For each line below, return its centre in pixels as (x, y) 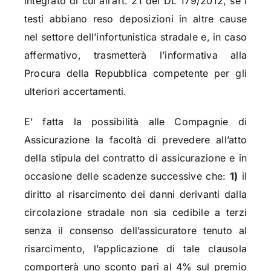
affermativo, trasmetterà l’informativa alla (135, 55)
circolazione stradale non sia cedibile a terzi (135, 213)
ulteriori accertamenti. (75, 92)
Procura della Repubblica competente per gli (135, 73)
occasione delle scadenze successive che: (127, 176)
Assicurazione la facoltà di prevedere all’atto (135, 140)
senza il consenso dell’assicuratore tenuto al (135, 231)
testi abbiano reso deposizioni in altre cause (135, 19)
